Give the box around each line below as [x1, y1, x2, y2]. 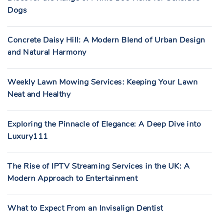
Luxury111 [7, 131, 48, 142]
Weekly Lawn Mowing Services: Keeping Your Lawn [7, 77, 197, 88]
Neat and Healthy [7, 89, 70, 100]
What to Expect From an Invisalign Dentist [7, 203, 163, 214]
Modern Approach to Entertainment [7, 173, 137, 184]
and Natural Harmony [7, 47, 87, 58]
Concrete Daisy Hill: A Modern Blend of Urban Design [7, 35, 205, 45]
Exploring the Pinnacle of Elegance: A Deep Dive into [7, 119, 201, 130]
